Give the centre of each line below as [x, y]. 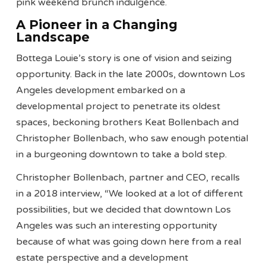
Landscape [53, 37]
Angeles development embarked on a [101, 91]
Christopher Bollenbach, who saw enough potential [132, 139]
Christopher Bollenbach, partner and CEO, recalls [128, 178]
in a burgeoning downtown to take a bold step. [123, 155]
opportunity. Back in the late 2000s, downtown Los [131, 75]
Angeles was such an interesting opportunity [117, 226]
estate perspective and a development [102, 258]
